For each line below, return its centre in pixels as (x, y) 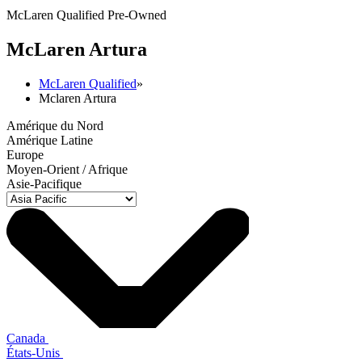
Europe (25, 154)
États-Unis (35, 352)
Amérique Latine (50, 140)
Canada (27, 338)
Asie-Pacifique (44, 183)
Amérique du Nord (55, 125)
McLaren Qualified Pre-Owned (86, 15)
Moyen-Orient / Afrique (67, 169)
